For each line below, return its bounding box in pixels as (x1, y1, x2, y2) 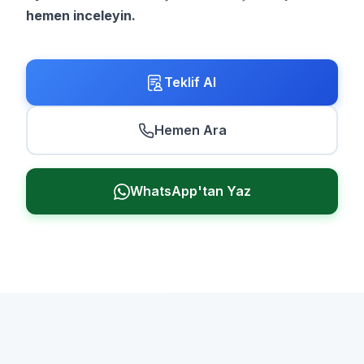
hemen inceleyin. (26, 7, 136, 24)
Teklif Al (164, 74, 216, 90)
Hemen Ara (154, 122, 227, 138)
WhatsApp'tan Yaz (129, 183, 251, 199)
